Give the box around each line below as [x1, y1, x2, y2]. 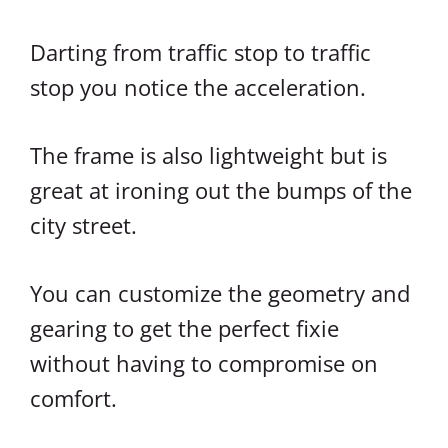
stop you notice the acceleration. [30, 71, 366, 102]
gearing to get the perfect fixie [30, 312, 339, 343]
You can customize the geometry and [30, 277, 410, 308]
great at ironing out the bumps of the [30, 174, 412, 205]
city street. [30, 209, 137, 240]
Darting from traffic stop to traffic [30, 36, 371, 67]
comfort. [30, 382, 117, 413]
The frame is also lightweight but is [30, 139, 387, 170]
